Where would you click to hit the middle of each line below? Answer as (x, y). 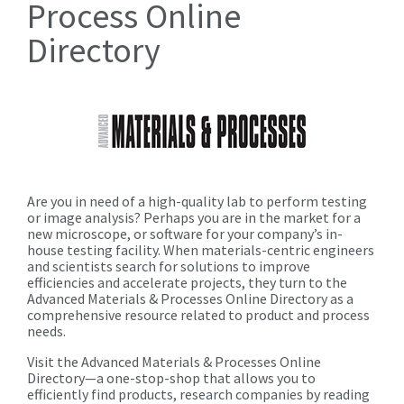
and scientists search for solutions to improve (169, 266)
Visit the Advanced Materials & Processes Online (174, 362)
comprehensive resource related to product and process (198, 315)
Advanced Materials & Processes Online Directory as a (190, 299)
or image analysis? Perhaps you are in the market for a (194, 218)
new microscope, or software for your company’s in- (185, 234)
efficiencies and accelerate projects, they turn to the (187, 283)
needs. (46, 331)
